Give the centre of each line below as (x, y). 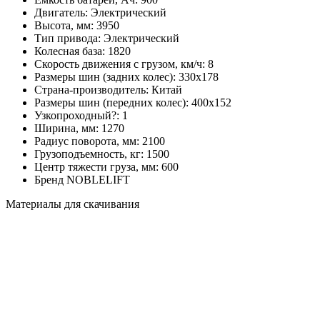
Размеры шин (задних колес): (106, 77)
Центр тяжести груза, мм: (98, 167)
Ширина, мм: (68, 129)
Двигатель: (62, 13)
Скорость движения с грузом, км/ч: (121, 64)
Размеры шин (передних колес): (113, 103)
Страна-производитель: (93, 90)
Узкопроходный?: (78, 116)
